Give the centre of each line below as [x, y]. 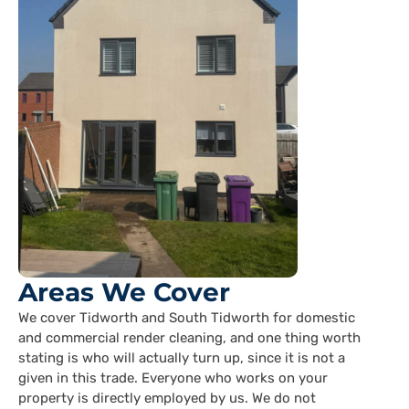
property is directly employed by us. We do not [167, 399]
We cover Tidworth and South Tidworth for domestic [187, 318]
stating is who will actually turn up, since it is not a [182, 358]
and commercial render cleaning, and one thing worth [189, 338]
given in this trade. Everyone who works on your [173, 378]
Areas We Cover [124, 293]
